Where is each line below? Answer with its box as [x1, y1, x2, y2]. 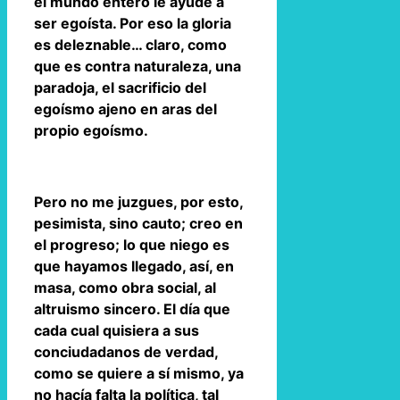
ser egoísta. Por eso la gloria [34, 13, 231, 32]
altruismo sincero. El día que [34, 299, 230, 318]
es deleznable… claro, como [34, 35, 227, 54]
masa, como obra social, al [34, 278, 216, 296]
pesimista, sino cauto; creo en [34, 213, 243, 232]
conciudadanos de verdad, [34, 342, 218, 361]
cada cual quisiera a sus [34, 321, 199, 339]
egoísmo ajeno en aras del [34, 99, 217, 118]
